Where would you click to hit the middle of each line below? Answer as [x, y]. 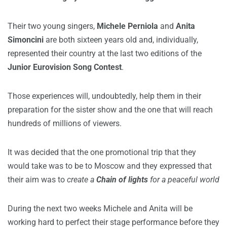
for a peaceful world [184, 180]
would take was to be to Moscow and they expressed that [110, 166]
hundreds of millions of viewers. [65, 124]
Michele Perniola [127, 26]
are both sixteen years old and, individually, [121, 40]
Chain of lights [122, 180]
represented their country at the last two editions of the [105, 54]
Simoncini [26, 40]
